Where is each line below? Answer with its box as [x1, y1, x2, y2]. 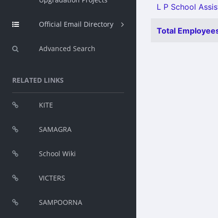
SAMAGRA [39, 125, 72, 134]
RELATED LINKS [12, 75, 64, 85]
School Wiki [39, 149, 76, 158]
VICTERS [39, 173, 65, 182]
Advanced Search [39, 44, 95, 53]
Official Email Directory [39, 19, 113, 29]
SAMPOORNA [39, 198, 82, 207]
